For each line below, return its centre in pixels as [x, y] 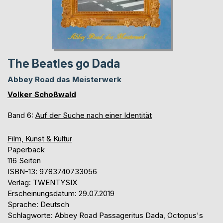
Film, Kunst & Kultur [40, 138]
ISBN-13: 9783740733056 [52, 171]
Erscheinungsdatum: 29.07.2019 [61, 193]
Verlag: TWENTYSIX [42, 182]
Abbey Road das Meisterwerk [64, 79]
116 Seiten [24, 160]
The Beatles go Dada [64, 63]
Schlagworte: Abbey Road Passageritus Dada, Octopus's [105, 215]
